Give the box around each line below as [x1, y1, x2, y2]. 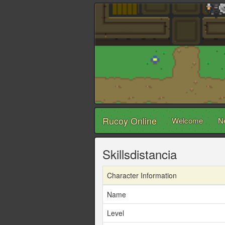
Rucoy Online [102, 114, 157, 128]
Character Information [107, 170, 177, 181]
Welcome [172, 115, 203, 126]
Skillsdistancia [102, 145, 177, 163]
